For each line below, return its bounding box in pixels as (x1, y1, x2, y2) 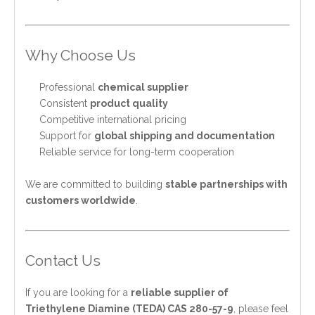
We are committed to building (25, 178, 165, 190)
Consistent (39, 97, 90, 109)
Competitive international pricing (39, 113, 186, 125)
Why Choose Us (25, 46, 136, 64)
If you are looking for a (25, 286, 131, 298)
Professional (39, 81, 98, 93)
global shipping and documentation (94, 129, 275, 141)
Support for (39, 129, 94, 141)
